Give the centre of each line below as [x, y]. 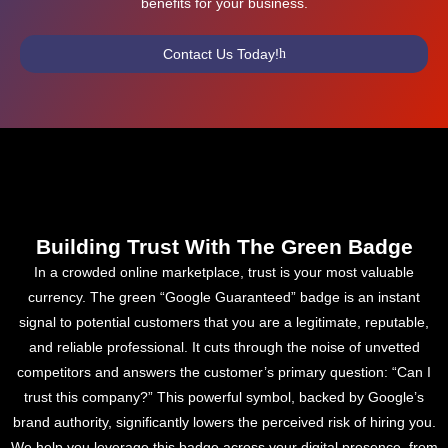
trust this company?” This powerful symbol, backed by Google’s [224, 397]
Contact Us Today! [220, 54]
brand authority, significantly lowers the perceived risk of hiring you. [224, 422]
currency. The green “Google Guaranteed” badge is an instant [224, 297]
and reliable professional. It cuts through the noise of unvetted [224, 347]
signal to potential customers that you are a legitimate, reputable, [224, 322]
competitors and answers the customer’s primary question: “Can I [224, 372]
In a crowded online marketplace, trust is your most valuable [224, 272]
